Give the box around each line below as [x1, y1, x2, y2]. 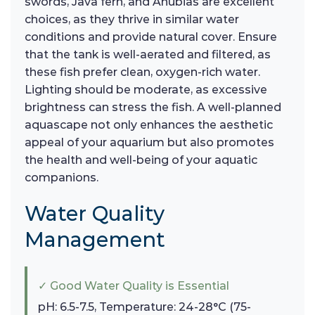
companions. [25, 170, 98, 184]
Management [25, 227, 165, 252]
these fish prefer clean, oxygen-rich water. [25, 65, 260, 79]
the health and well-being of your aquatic [25, 153, 257, 167]
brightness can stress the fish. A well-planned [25, 100, 281, 114]
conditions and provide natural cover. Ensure [25, 30, 277, 44]
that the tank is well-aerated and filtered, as [25, 47, 271, 61]
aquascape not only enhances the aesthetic [25, 117, 273, 131]
